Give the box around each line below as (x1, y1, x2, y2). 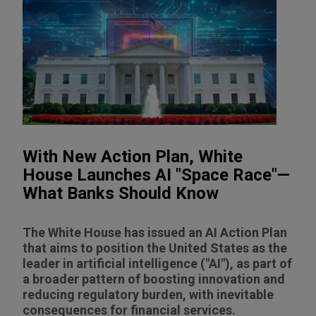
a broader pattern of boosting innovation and (23, 271, 285, 286)
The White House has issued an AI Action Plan (23, 224, 287, 240)
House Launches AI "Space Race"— (23, 164, 290, 185)
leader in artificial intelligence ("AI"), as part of (23, 255, 292, 271)
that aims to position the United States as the (23, 240, 287, 255)
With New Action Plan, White (23, 146, 243, 166)
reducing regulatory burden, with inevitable (23, 286, 274, 302)
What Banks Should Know (23, 183, 219, 203)
